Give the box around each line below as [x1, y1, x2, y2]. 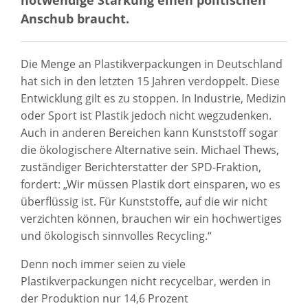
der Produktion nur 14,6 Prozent [21, 291, 188, 307]
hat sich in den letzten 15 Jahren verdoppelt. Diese [21, 74, 280, 89]
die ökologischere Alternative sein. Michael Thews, [21, 142, 279, 158]
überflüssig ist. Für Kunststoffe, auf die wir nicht [21, 194, 267, 210]
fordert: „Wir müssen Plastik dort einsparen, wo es [21, 177, 280, 192]
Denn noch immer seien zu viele [21, 256, 186, 272]
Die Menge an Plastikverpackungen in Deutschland [21, 56, 283, 72]
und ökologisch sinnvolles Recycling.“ [21, 228, 212, 244]
